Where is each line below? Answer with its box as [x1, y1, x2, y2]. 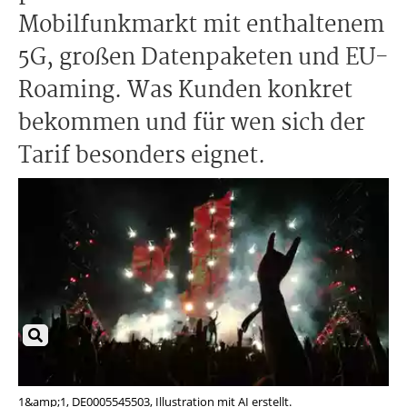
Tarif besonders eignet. [18, 138, 265, 174]
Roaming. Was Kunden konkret [18, 73, 352, 109]
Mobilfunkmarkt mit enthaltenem [18, 7, 384, 44]
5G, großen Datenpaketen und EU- [18, 40, 389, 76]
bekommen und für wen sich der [18, 105, 365, 142]
